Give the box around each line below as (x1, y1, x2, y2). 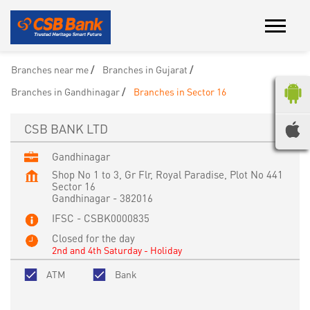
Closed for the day (52, 230, 135, 245)
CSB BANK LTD (24, 120, 108, 136)
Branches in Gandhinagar (11, 84, 120, 98)
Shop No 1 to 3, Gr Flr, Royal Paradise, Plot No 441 (52, 167, 283, 181)
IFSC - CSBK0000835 (52, 210, 149, 225)
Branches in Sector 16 (134, 84, 226, 98)
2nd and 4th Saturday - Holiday (52, 243, 182, 256)
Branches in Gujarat (102, 62, 188, 75)
